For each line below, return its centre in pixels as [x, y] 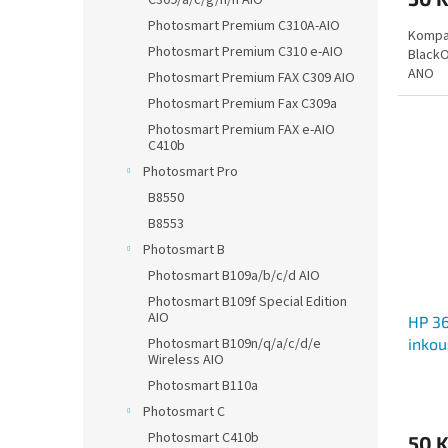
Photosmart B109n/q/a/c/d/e [234, 344]
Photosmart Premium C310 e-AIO [245, 52]
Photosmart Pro [190, 172]
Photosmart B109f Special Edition [247, 302]
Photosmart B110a [203, 386]
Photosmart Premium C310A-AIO [244, 26]
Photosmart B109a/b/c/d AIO [234, 276]
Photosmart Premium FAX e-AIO [241, 130]
